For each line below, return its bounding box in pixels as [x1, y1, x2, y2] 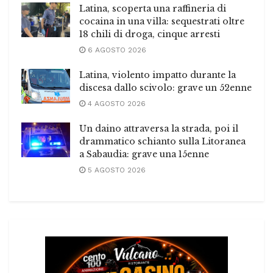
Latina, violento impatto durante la [79, 69, 236, 80]
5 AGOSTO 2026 [85, 166, 146, 174]
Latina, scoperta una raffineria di [79, 3, 226, 14]
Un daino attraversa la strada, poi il [79, 123, 238, 134]
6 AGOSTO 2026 [85, 46, 146, 54]
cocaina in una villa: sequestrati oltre [79, 16, 244, 27]
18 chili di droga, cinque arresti [79, 29, 220, 40]
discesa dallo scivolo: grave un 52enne [79, 82, 252, 93]
